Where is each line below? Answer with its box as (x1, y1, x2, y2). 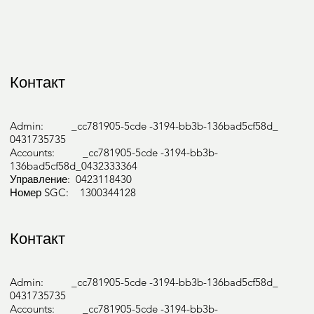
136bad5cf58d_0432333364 (10, 158, 138, 172)
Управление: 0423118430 (10, 172, 132, 186)
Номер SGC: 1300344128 (10, 185, 137, 199)
